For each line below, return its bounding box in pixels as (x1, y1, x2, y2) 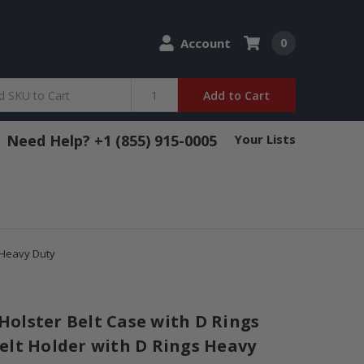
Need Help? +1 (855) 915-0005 (6, 131, 217, 151)
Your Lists (234, 131, 296, 148)
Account (180, 35, 231, 52)
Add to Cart (203, 87, 271, 103)
